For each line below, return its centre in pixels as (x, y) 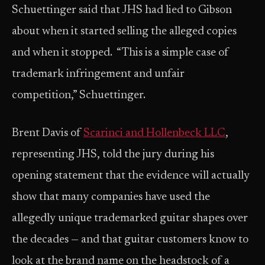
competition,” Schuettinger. (79, 96)
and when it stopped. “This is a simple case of (120, 53)
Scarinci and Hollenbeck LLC (154, 133)
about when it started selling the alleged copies (124, 32)
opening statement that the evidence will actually (131, 176)
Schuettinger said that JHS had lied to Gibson (122, 10)
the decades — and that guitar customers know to (130, 240)
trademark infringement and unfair (98, 74)
